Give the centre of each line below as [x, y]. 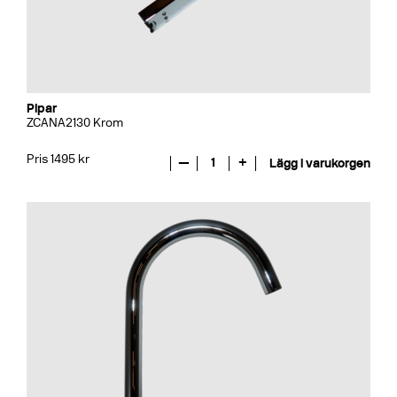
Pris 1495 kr [58, 159]
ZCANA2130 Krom [75, 123]
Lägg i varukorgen [320, 163]
